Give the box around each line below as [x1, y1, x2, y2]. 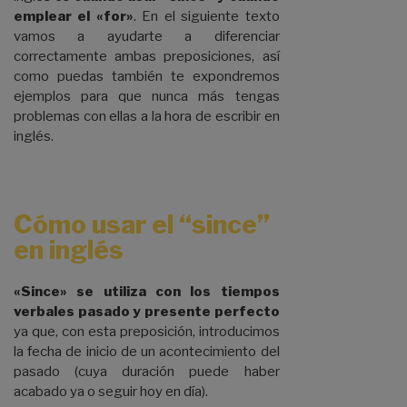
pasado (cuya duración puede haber [14, 363, 280, 381]
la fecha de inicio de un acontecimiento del [14, 343, 280, 361]
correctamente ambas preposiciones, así [14, 48, 280, 65]
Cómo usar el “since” [14, 209, 270, 241]
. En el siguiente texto [133, 8, 280, 25]
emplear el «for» [14, 8, 134, 25]
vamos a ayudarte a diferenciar [14, 28, 280, 45]
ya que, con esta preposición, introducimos [14, 323, 280, 341]
